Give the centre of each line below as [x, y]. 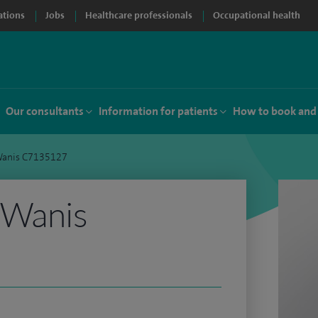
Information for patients [158, 111]
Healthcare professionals [139, 15]
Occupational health [257, 15]
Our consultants [45, 111]
